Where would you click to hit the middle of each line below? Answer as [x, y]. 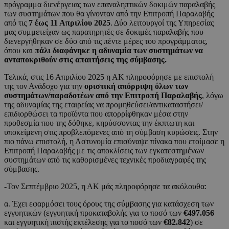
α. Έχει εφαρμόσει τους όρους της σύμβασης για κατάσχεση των [109, 204]
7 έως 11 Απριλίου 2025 [70, 23]
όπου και [19, 51]
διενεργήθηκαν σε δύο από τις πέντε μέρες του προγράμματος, [106, 41]
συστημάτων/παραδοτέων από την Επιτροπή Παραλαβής [103, 96]
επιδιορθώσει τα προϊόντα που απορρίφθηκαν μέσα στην [96, 114]
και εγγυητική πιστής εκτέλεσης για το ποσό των [84, 222]
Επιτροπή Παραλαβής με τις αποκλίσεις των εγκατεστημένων [104, 151]
